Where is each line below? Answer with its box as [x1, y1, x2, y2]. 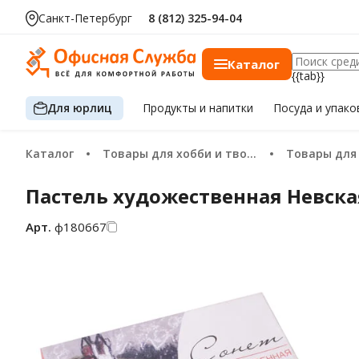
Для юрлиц [47, 99, 112, 115]
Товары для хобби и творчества [111, 146, 247, 161]
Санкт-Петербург [38, 10, 132, 26]
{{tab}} [292, 68, 325, 83]
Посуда [272, 100, 316, 115]
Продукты [143, 100, 200, 115]
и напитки [200, 100, 254, 115]
